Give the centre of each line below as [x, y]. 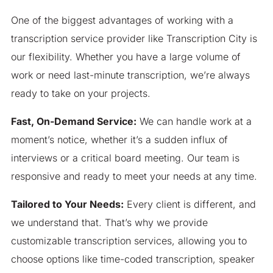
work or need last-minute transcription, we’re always [130, 75]
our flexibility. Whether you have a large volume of [126, 57]
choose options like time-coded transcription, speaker [133, 259]
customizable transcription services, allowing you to [129, 241]
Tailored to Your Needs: [67, 204]
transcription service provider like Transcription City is [134, 39]
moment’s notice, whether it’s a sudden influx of [119, 140]
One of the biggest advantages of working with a [122, 20]
